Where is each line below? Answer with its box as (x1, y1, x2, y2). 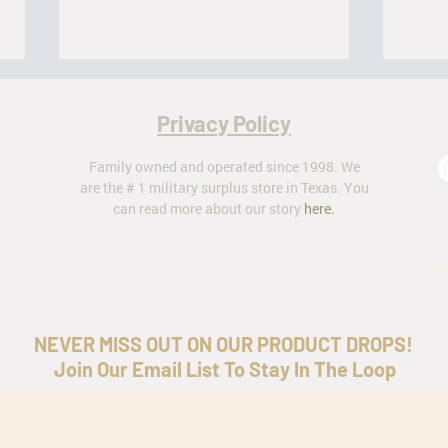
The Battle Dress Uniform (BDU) (82, 213, 266, 235)
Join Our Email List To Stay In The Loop (54, 357, 396, 382)
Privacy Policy (157, 110, 291, 137)
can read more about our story (113, 199, 304, 219)
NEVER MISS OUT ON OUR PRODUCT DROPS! (33, 332, 417, 357)
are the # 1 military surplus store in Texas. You (79, 178, 369, 198)
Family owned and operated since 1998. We (88, 157, 360, 177)
